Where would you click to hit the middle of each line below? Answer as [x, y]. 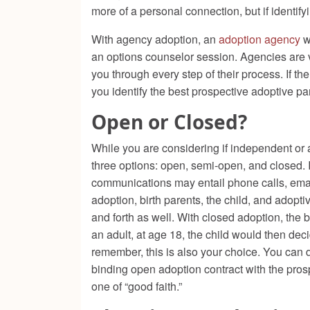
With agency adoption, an [155, 39]
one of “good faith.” [137, 286]
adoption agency [259, 39]
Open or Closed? [169, 122]
